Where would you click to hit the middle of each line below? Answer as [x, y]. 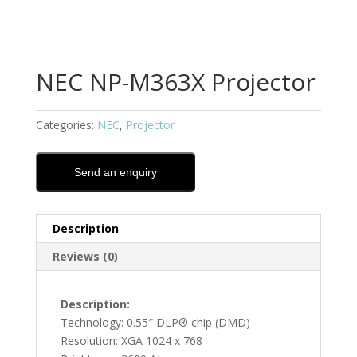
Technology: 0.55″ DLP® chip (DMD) [155, 323]
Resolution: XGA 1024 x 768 [131, 341]
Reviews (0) [85, 257]
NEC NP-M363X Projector [175, 82]
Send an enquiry [115, 173]
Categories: [66, 125]
